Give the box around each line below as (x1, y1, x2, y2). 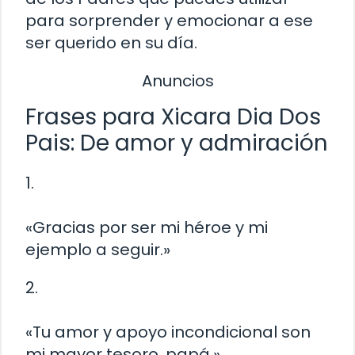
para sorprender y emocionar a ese (25, 9, 313, 32)
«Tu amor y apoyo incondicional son (25, 321, 311, 344)
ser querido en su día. (25, 31, 197, 54)
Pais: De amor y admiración (25, 128, 328, 159)
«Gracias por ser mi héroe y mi (25, 216, 268, 239)
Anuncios (141, 69, 214, 92)
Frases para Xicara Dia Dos (25, 101, 321, 133)
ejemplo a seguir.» (25, 239, 170, 261)
